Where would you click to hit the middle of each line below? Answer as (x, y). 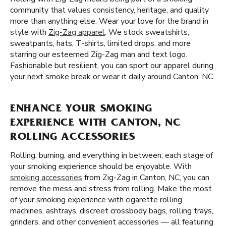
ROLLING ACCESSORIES (73, 138)
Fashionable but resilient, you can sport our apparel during (112, 66)
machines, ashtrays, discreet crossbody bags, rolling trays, (112, 211)
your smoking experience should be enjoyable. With (101, 166)
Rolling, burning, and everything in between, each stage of (111, 155)
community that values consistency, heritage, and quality (109, 10)
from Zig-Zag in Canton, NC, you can (146, 178)
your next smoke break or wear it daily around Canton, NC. (112, 77)
